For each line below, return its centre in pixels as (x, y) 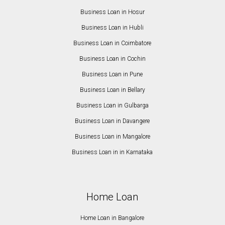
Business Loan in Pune (113, 75)
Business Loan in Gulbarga (112, 106)
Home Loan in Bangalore (113, 218)
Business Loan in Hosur (112, 12)
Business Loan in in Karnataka (113, 152)
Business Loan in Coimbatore (113, 43)
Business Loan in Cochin (112, 59)
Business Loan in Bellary (112, 90)
